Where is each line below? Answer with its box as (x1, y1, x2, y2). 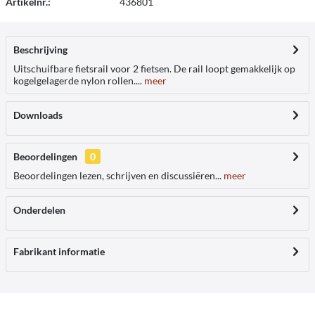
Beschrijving (13, 44, 67, 56)
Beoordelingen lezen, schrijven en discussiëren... (13, 169, 221, 181)
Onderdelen (13, 204, 65, 216)
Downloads (13, 109, 63, 121)
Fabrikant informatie (13, 245, 105, 257)
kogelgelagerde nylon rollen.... (13, 75, 142, 86)
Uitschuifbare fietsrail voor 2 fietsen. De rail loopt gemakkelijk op (13, 63, 295, 75)
